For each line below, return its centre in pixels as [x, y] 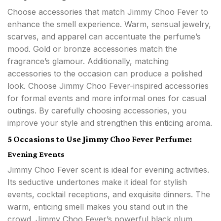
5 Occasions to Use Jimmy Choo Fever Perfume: [100, 139]
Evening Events [36, 154]
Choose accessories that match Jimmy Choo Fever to [108, 12]
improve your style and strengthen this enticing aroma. [110, 123]
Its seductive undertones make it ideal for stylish [97, 182]
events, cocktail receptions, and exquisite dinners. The [109, 195]
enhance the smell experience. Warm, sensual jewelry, [109, 24]
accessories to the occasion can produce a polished [105, 74]
